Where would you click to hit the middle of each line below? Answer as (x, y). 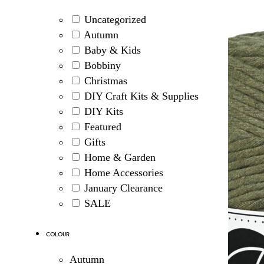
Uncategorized (115, 20)
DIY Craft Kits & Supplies (141, 96)
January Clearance (123, 188)
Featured (103, 127)
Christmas (105, 81)
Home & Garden (120, 158)
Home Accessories (123, 173)
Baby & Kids (112, 50)
